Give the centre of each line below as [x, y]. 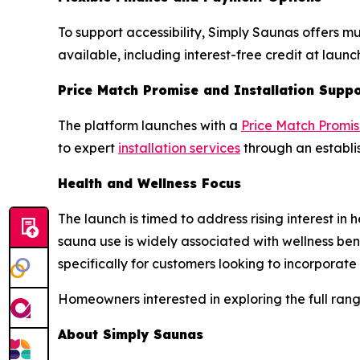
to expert [88, 148]
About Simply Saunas [131, 334]
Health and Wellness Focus [149, 183]
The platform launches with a [149, 125]
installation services [179, 148]
